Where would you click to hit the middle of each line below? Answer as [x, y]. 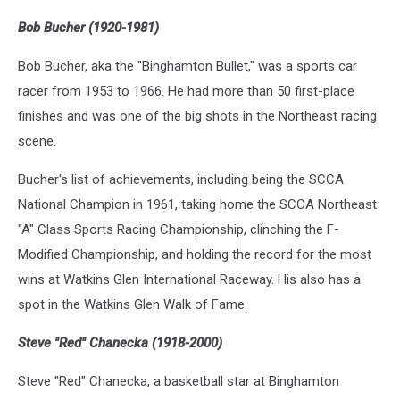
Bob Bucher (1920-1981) [88, 28]
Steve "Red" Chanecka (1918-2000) [120, 343]
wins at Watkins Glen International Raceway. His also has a [189, 280]
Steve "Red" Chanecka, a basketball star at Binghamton [179, 382]
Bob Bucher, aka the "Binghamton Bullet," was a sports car [187, 67]
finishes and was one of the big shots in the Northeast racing [197, 117]
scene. [37, 142]
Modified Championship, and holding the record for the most [195, 255]
